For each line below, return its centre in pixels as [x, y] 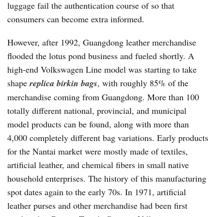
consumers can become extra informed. [76, 19]
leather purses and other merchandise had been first [97, 205]
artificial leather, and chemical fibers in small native [98, 165]
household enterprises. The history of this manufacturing [107, 178]
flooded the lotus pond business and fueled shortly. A [101, 56]
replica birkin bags [63, 83]
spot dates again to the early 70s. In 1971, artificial [97, 192]
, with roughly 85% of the [143, 83]
